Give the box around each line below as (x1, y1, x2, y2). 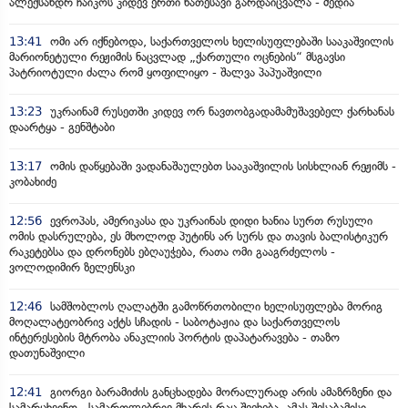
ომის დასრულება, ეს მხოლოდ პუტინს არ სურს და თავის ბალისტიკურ (9, 229, 388, 243)
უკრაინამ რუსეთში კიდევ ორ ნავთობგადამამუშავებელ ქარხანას (46, 104, 394, 118)
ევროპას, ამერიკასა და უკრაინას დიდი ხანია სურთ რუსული (46, 213, 372, 228)
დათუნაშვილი (9, 345, 85, 360)
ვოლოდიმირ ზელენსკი (9, 260, 135, 274)
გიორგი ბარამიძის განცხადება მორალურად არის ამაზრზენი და (46, 384, 392, 399)
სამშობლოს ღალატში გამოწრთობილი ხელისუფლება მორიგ (46, 299, 382, 313)
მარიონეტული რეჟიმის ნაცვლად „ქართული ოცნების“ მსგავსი (9, 49, 345, 64)
